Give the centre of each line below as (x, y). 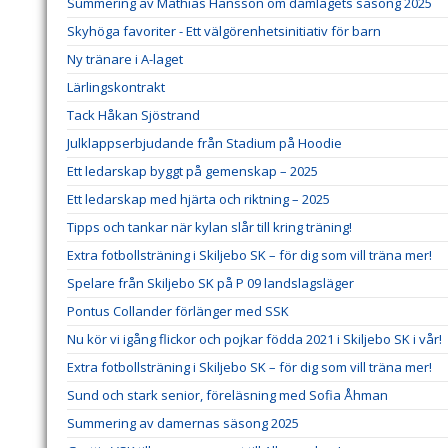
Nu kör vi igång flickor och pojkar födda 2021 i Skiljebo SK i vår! (254, 339)
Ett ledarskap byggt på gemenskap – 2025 (192, 171)
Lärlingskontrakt (116, 87)
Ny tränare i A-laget (125, 59)
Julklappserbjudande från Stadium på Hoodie (204, 143)
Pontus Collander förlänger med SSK (178, 311)
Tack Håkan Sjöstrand (133, 115)
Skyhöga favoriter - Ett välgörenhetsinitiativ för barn (224, 31)
